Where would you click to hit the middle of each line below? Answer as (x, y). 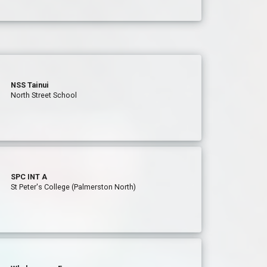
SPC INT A (29, 177)
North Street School (44, 95)
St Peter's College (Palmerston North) (74, 187)
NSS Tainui (30, 85)
